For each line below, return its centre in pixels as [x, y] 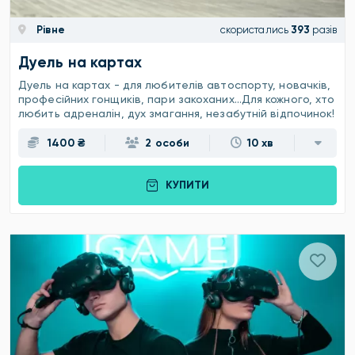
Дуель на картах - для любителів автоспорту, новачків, [175, 84]
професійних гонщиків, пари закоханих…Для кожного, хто [177, 99]
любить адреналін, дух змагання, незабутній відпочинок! [177, 113]
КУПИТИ [187, 185]
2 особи [168, 143]
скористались [254, 30]
